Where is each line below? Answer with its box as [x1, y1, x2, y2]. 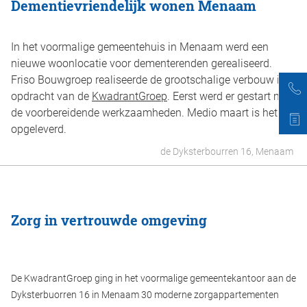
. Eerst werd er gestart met [167, 90, 292, 103]
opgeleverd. [11, 123, 66, 136]
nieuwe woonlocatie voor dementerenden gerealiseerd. [11, 57, 272, 71]
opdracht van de [11, 90, 92, 103]
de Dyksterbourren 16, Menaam [160, 146, 293, 158]
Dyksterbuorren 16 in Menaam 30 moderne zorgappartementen [11, 289, 279, 301]
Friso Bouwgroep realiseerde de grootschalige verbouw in [11, 73, 286, 87]
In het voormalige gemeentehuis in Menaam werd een [11, 40, 269, 54]
